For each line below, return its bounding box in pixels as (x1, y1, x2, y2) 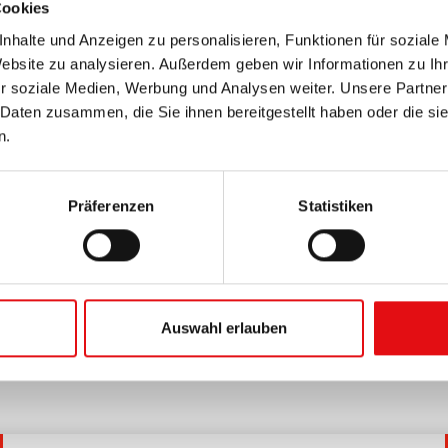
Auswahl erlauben (161, 319, 287, 337)
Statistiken (298, 196, 374, 214)
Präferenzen (67, 196, 155, 214)
